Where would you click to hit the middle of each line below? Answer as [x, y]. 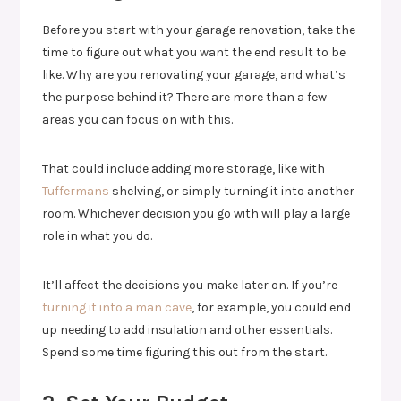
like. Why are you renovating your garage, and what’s [194, 74]
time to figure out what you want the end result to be [194, 52]
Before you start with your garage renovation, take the [199, 30]
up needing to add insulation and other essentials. [188, 329]
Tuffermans [76, 191]
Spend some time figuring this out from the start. [185, 352]
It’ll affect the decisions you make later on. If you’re [190, 285]
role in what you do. [98, 235]
